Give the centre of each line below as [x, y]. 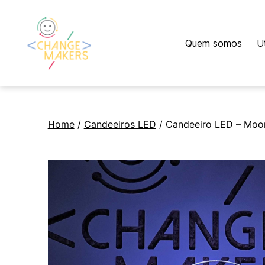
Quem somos [214, 43]
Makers [41, 88]
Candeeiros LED [120, 124]
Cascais [42, 100]
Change [42, 75]
